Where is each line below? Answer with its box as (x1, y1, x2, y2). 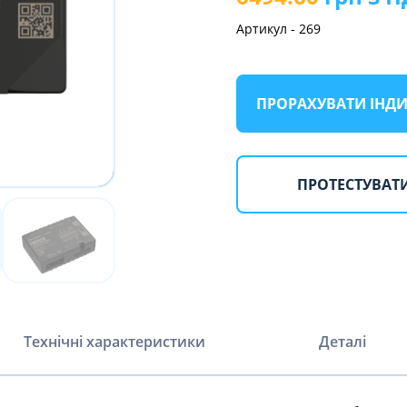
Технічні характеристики (24, 332, 206, 352)
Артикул (235, 19, 287, 37)
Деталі (318, 332, 366, 352)
